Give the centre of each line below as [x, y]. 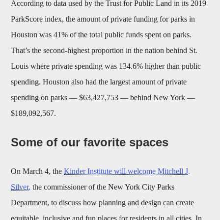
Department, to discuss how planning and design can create [103, 203]
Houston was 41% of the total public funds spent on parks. [101, 35]
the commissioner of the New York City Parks [103, 187]
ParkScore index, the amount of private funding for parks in [103, 19]
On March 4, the [38, 171]
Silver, [21, 187]
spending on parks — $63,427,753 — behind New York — [103, 98]
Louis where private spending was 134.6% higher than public [106, 66]
